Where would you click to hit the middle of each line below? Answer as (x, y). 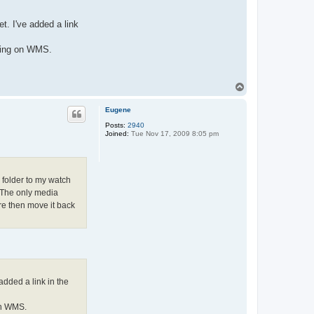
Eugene (118, 110)
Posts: (115, 125)
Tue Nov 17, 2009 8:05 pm (174, 134)
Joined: (117, 134)
